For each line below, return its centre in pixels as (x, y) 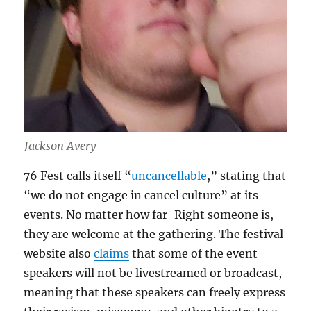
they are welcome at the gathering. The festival (154, 234)
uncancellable (169, 176)
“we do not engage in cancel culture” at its (141, 195)
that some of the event (194, 254)
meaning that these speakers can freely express (155, 293)
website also (59, 254)
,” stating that (247, 176)
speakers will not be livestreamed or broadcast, (153, 273)
